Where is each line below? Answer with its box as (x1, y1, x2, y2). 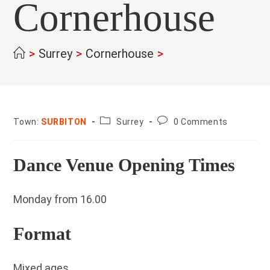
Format (13, 224, 72, 243)
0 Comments (173, 117, 228, 127)
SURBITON (41, 117, 87, 127)
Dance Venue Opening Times (13, 155, 236, 175)
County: (99, 115, 132, 125)
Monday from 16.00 (13, 193, 107, 206)
